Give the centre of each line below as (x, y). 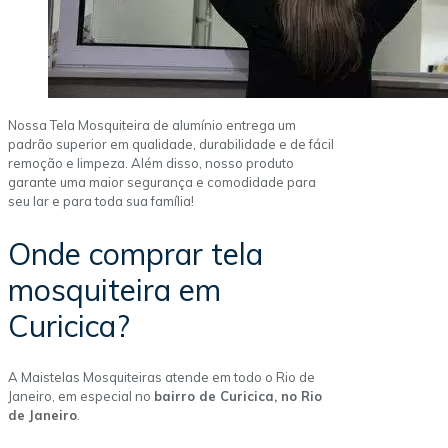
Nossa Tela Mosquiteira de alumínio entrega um (152, 124)
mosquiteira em (114, 289)
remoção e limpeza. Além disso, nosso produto (151, 162)
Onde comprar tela (135, 253)
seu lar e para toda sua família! (101, 200)
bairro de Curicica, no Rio (238, 396)
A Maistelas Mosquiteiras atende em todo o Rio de (161, 377)
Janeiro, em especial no (81, 396)
